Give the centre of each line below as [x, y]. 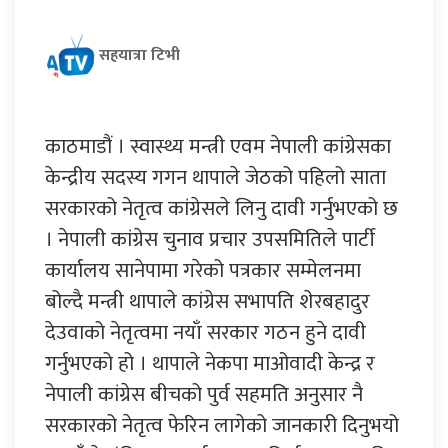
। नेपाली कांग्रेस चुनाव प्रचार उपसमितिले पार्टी [210, 239]
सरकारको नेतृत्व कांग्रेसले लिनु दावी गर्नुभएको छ [221, 208]
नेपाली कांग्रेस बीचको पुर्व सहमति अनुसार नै [204, 394]
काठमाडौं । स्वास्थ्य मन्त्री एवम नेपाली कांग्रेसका [218, 146]
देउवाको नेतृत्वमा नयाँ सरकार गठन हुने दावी [205, 332]
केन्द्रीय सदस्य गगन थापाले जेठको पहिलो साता [215, 177]
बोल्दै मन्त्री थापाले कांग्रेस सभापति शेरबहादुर [207, 301]
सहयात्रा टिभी [139, 55]
